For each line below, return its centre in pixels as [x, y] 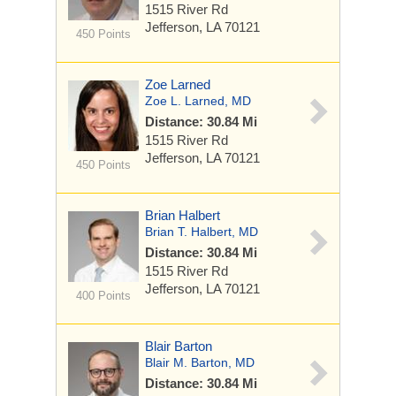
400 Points [103, 296]
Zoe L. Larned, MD [198, 101]
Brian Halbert [183, 215]
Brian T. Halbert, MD [202, 232]
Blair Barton [179, 346]
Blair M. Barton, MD [200, 362]
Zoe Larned [178, 84]
